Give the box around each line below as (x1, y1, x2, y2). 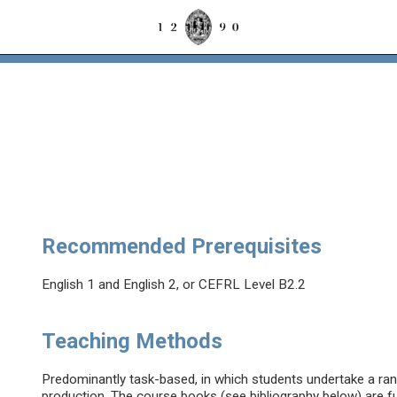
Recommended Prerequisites (42, 234, 323, 260)
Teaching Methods (42, 329, 223, 354)
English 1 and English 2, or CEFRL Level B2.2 (42, 276, 307, 293)
